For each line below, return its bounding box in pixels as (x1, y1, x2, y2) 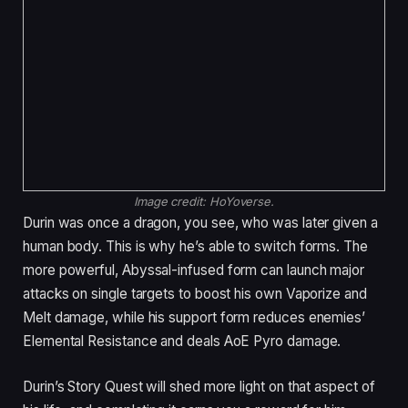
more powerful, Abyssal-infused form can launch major (23, 261, 365, 280)
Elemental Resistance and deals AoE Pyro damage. (23, 332, 342, 351)
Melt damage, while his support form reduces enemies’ (23, 309, 366, 327)
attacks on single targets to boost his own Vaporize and (23, 285, 367, 303)
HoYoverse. (209, 194, 275, 209)
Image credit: (133, 194, 209, 209)
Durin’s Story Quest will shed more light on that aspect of (23, 378, 375, 395)
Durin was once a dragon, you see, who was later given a (23, 214, 378, 232)
